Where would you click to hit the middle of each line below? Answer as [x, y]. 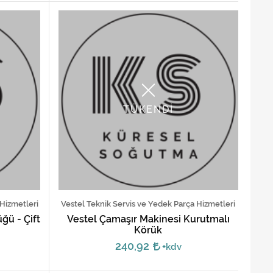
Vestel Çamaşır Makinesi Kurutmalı [148, 219]
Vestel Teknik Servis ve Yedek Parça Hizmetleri [148, 204]
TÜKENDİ [148, 110]
